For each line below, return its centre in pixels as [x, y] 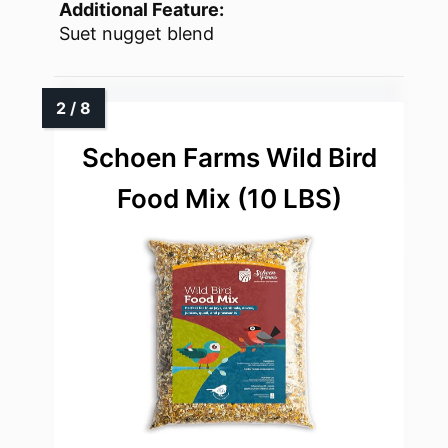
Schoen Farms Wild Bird [229, 158]
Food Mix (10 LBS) [229, 199]
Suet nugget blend [136, 34]
